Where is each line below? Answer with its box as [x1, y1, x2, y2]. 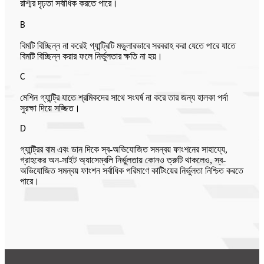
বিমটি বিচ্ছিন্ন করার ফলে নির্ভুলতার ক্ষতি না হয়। [20, 51, 163, 61]
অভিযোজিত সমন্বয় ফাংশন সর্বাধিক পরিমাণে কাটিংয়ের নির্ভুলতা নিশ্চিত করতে [20, 165, 243, 176]
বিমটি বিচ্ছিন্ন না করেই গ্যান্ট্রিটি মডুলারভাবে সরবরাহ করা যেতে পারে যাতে [20, 40, 236, 51]
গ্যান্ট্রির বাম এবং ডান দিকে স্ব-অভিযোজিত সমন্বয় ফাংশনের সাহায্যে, [20, 144, 227, 154]
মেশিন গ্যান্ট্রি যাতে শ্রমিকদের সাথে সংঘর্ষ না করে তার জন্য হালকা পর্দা [20, 92, 228, 103]
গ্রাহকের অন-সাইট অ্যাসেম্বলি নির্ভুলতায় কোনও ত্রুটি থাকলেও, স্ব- [20, 154, 226, 165]
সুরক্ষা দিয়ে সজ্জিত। [20, 103, 80, 113]
